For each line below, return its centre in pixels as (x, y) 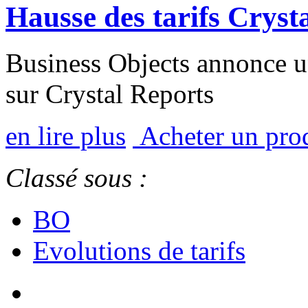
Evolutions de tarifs (139, 251)
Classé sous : (77, 178)
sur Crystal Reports (110, 94)
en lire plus (66, 136)
